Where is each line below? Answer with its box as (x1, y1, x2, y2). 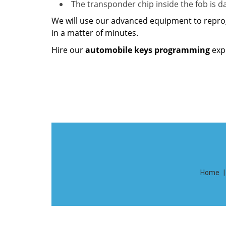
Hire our (51, 44, 85, 55)
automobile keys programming (85, 44, 210, 55)
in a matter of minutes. (51, 27, 138, 38)
